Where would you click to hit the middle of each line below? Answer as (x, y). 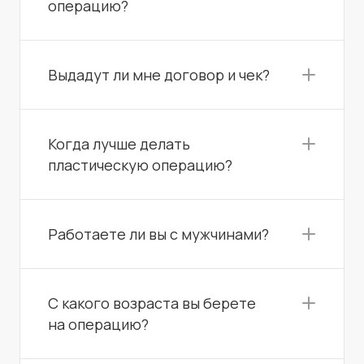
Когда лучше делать (119, 143)
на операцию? (98, 324)
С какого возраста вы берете (152, 303)
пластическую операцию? (140, 165)
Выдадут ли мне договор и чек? (159, 74)
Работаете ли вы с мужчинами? (158, 234)
